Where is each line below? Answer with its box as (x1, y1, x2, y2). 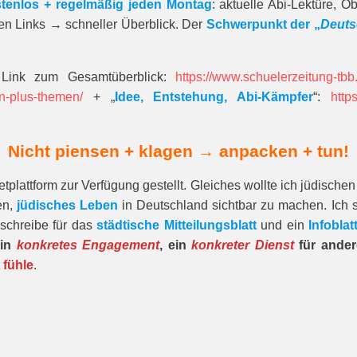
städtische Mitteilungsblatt (96, 218, 257, 232)
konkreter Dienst (191, 238, 294, 252)
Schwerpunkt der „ (206, 18, 320, 31)
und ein (256, 218, 309, 232)
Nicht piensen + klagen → (8, 142, 214, 160)
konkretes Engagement (16, 238, 160, 252)
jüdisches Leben (16, 198, 119, 212)
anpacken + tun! (214, 142, 349, 160)
